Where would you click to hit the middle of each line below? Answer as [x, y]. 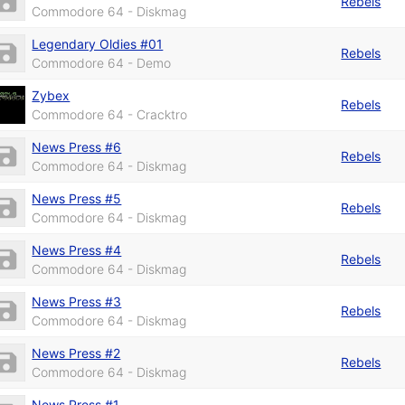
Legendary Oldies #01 [98, 43]
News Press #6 [77, 146]
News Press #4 [77, 250]
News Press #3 [77, 301]
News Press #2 [76, 353]
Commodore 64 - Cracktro [110, 114]
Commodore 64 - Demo [102, 62]
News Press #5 [77, 198]
